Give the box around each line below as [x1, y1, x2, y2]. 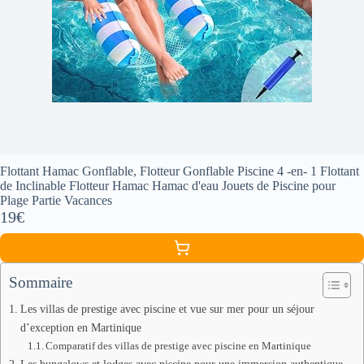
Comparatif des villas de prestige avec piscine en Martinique [45, 339, 312, 352]
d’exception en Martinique [19, 320, 141, 334]
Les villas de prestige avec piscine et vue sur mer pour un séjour [19, 301, 314, 315]
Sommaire [9, 273, 72, 291]
